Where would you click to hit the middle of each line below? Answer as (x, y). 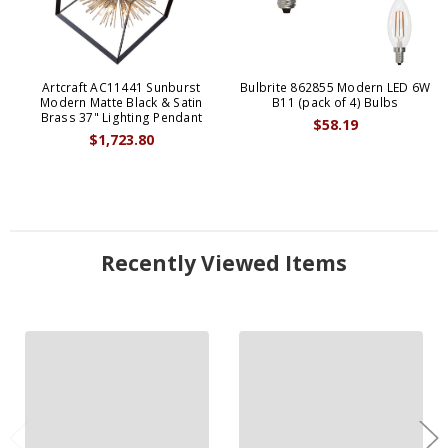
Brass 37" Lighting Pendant (121, 118)
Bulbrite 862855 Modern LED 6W (335, 88)
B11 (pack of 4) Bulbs (335, 103)
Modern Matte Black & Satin (121, 103)
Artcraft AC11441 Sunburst (121, 88)
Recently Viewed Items (224, 263)
